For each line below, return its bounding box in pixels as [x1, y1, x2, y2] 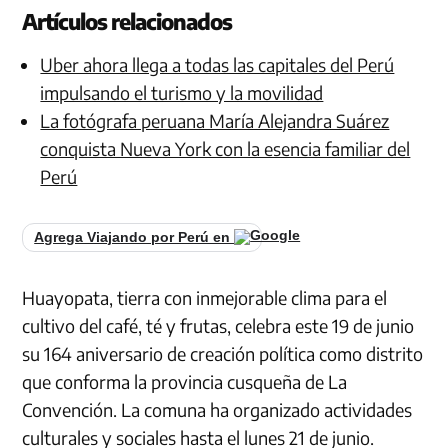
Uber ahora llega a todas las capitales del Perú [40, 52, 395, 76]
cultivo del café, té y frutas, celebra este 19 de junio [22, 313, 415, 337]
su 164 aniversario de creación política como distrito [22, 341, 424, 365]
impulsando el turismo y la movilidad [40, 80, 324, 104]
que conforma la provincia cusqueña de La [22, 369, 348, 393]
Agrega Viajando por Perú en [34, 229, 235, 245]
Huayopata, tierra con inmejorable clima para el [22, 285, 388, 309]
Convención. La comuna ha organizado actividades [22, 397, 413, 421]
